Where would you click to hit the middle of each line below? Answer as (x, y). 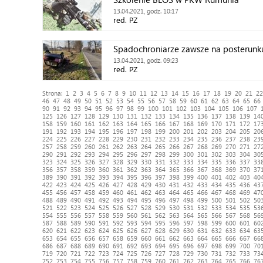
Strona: (54, 93)
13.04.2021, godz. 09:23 (146, 60)
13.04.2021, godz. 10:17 (146, 11)
